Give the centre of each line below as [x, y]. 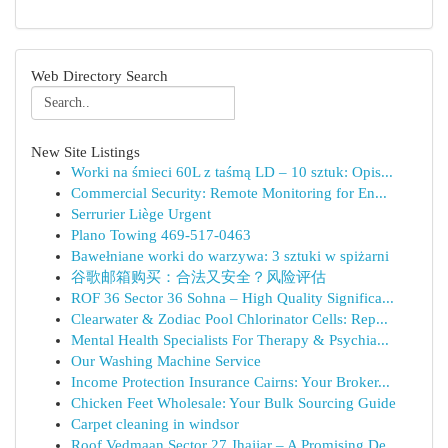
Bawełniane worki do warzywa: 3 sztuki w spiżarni [230, 256]
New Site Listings [85, 151]
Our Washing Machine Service [166, 361]
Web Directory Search [99, 75]
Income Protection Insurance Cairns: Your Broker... [230, 382]
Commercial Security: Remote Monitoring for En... [229, 193]
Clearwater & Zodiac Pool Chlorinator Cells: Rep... [229, 319]
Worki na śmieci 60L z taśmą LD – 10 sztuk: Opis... [232, 172]
